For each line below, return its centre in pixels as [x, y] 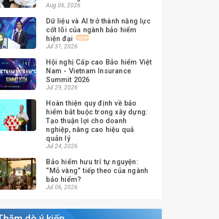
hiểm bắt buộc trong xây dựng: [97, 112]
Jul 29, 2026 [62, 88]
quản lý [58, 139]
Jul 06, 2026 [62, 187]
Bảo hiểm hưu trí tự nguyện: [92, 162]
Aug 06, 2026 [64, 5]
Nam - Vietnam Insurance [88, 71]
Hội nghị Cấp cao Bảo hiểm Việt [99, 62]
